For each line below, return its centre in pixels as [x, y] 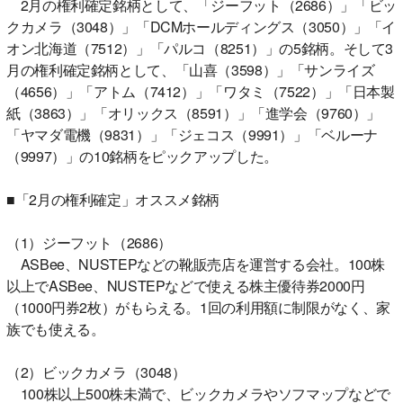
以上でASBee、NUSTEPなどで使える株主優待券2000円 [186, 285]
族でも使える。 [56, 328]
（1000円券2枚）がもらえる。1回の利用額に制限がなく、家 [198, 307]
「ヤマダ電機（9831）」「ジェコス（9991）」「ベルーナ [192, 134]
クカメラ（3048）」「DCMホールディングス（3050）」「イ [201, 26]
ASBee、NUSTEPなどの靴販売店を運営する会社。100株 [196, 264]
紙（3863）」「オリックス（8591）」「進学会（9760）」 [193, 112]
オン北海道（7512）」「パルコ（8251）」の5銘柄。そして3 [200, 48]
